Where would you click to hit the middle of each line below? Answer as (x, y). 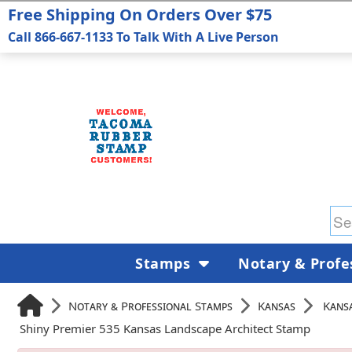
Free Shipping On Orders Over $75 (140, 15)
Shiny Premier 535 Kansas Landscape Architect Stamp (165, 328)
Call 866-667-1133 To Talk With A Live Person (143, 37)
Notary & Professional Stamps (150, 305)
